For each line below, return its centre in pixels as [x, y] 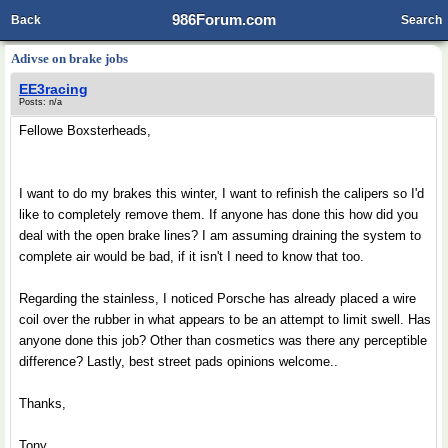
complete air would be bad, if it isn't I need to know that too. [191, 256]
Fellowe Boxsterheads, [85, 130]
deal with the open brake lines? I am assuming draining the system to [220, 235]
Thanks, [42, 403]
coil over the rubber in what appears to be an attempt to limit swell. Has [225, 319]
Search [421, 20]
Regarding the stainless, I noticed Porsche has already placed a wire [217, 298]
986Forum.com [224, 19]
